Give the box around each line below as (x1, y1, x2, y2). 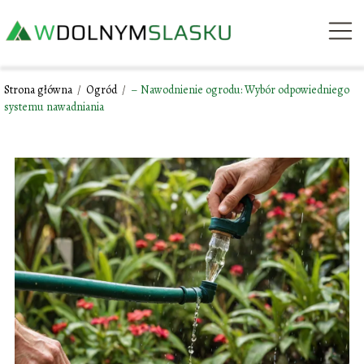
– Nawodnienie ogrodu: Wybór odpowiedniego (131, 82, 349, 97)
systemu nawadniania (4, 99, 104, 115)
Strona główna (4, 82, 75, 97)
